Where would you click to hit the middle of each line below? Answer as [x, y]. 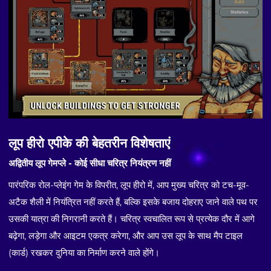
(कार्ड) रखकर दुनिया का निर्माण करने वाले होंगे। [84, 253]
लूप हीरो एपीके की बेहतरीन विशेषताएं [90, 143]
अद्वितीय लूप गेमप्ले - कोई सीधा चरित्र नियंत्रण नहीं [90, 164]
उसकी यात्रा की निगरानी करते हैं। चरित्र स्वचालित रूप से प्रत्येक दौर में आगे [132, 219]
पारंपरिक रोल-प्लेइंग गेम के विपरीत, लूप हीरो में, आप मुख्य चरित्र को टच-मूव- [129, 185]
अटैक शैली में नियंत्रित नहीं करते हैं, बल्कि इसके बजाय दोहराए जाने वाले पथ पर [133, 202]
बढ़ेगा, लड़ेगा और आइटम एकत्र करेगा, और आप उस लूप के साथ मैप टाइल [126, 236]
